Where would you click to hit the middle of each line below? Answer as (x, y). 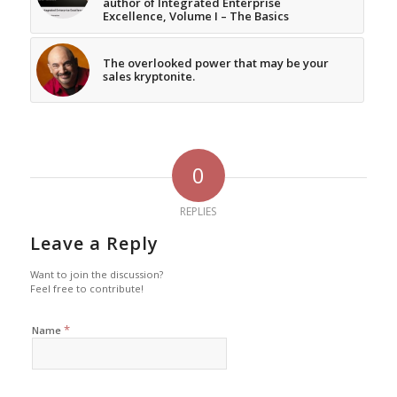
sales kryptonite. (148, 77)
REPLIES (198, 212)
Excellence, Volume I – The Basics (195, 16)
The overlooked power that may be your (215, 63)
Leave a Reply (94, 244)
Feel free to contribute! (86, 289)
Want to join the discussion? (96, 275)
